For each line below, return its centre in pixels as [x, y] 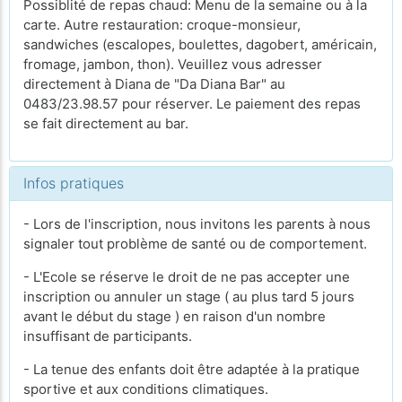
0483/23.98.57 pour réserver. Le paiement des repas [192, 103]
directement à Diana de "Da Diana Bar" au [154, 83]
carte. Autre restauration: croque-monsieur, [164, 24]
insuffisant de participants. [109, 336]
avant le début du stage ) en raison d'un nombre [175, 316]
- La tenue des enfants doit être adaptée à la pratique [192, 369]
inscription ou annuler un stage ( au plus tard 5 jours [189, 296]
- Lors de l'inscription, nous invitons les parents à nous [197, 223]
